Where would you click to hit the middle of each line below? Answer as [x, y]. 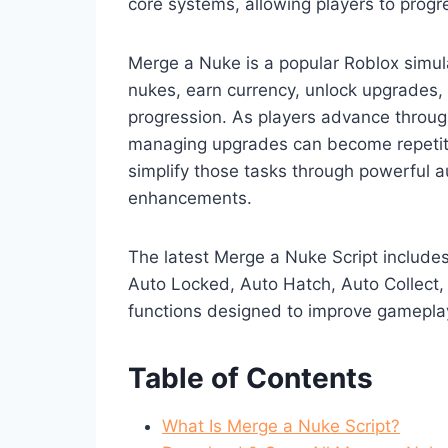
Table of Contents [250, 377]
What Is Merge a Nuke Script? [281, 425]
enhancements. [190, 197]
